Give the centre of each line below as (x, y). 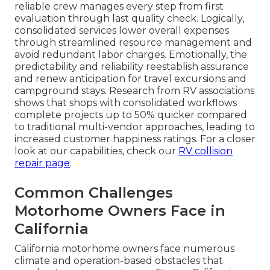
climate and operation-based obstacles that (119, 261)
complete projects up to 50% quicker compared (131, 115)
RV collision (206, 151)
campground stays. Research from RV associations (134, 91)
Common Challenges (94, 193)
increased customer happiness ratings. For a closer (135, 139)
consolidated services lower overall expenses (122, 31)
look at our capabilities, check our (96, 151)
